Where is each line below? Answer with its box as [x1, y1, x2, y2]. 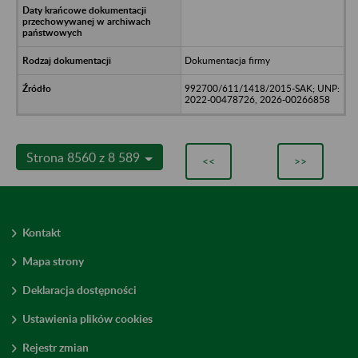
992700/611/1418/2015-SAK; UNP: [184, 82, 340, 94]
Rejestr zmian [22, 340, 89, 354]
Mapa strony [22, 253, 84, 268]
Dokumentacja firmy [184, 54, 270, 66]
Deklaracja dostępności [22, 282, 137, 296]
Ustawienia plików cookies [22, 311, 153, 325]
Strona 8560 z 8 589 [26, 149, 143, 165]
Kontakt [22, 225, 61, 239]
